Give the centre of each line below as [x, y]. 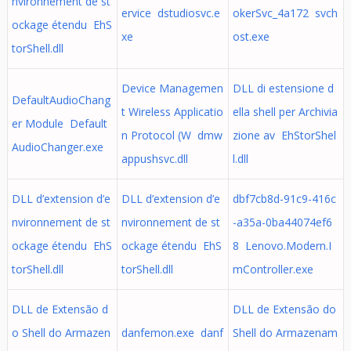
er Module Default [59, 123]
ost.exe [251, 36]
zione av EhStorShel [284, 135]
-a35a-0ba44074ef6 [282, 222]
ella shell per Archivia [285, 112]
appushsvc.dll [154, 159]
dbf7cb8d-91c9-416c [284, 199]
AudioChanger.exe [57, 147]
